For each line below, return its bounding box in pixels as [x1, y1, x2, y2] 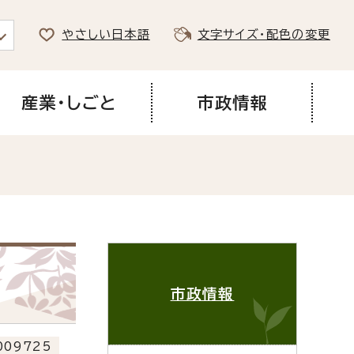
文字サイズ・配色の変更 [197, 28, 330, 41]
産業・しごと [21, 93, 117, 111]
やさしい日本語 [62, 28, 150, 41]
